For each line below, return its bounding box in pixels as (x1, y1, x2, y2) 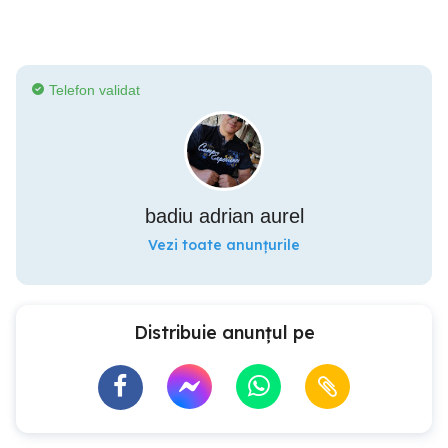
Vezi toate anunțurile (148, 236, 300, 254)
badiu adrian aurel (144, 205, 304, 227)
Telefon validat (49, 82, 140, 98)
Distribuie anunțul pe (133, 321, 315, 344)
